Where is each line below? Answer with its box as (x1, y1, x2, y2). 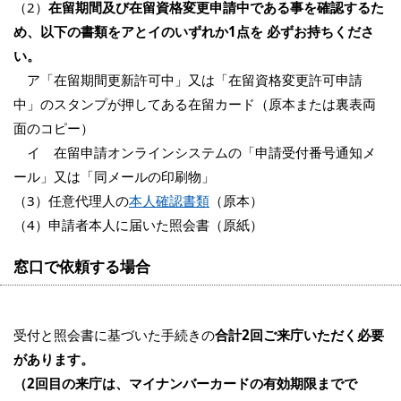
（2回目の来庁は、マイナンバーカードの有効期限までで (13, 374, 357, 393)
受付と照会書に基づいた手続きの (13, 326, 215, 345)
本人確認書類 (129, 192, 209, 210)
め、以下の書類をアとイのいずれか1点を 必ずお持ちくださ (13, 22, 374, 41)
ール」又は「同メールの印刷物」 (13, 167, 215, 186)
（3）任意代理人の (13, 192, 129, 210)
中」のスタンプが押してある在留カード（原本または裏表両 (13, 95, 376, 114)
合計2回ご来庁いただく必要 (215, 326, 384, 345)
